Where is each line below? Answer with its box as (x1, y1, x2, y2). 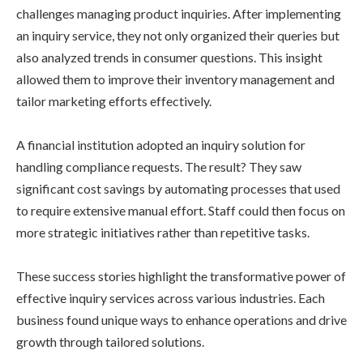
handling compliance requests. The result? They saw (16, 158, 301, 174)
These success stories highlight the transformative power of (16, 267, 346, 284)
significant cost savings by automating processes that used (16, 180, 340, 196)
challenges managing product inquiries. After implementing (16, 5, 341, 21)
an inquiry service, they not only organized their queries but (16, 27, 340, 43)
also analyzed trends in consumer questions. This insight (16, 49, 322, 65)
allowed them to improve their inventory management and (16, 70, 335, 87)
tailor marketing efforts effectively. (16, 92, 211, 109)
